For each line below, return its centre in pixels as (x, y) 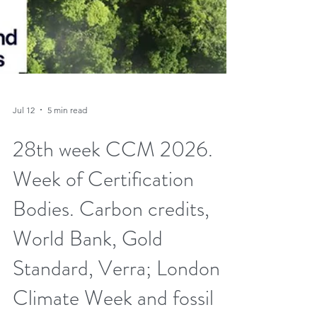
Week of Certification (103, 272)
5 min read (67, 203)
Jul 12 (24, 203)
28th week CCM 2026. (113, 243)
